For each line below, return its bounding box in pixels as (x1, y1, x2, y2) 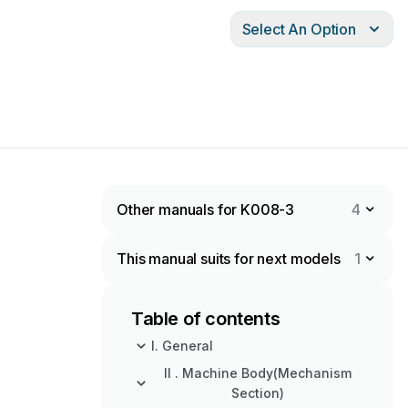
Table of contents (131, 308, 280, 330)
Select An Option (241, 20, 356, 38)
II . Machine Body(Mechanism (164, 365, 352, 381)
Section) (231, 385, 284, 401)
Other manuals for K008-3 (117, 200, 295, 219)
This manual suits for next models (117, 250, 341, 268)
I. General (151, 338, 213, 353)
